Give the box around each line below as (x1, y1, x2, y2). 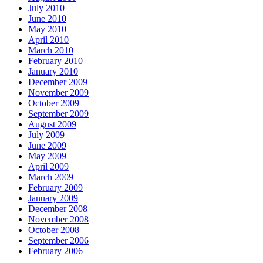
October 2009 (28, 98, 79, 109)
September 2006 (28, 235, 89, 246)
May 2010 (28, 24, 66, 35)
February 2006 (28, 246, 83, 257)
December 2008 (28, 204, 87, 214)
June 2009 (28, 140, 66, 151)
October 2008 (28, 225, 79, 235)
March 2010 (28, 45, 73, 56)
